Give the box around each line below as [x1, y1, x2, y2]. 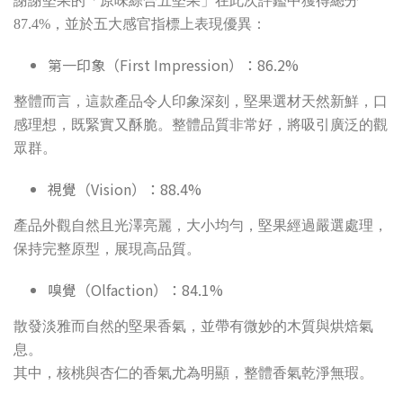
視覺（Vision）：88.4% [47, 178, 201, 201]
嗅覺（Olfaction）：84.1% [47, 279, 223, 301]
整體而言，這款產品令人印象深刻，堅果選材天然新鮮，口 [13, 94, 388, 110]
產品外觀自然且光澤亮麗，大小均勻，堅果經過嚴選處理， [13, 218, 388, 234]
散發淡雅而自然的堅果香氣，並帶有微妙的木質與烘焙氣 [13, 318, 373, 335]
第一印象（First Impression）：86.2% [47, 54, 299, 76]
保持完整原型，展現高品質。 [13, 241, 201, 257]
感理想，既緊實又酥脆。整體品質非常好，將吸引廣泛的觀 [13, 117, 388, 133]
